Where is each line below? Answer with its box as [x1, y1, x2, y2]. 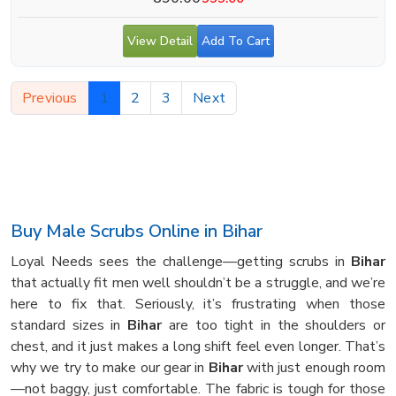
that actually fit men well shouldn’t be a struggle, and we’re [11, 272, 385, 293]
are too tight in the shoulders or [162, 315, 386, 335]
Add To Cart [201, 32, 270, 49]
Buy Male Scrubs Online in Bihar [11, 218, 263, 243]
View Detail [126, 32, 193, 49]
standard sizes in [11, 315, 128, 335]
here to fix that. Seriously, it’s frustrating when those [11, 293, 385, 314]
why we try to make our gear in [11, 357, 209, 377]
